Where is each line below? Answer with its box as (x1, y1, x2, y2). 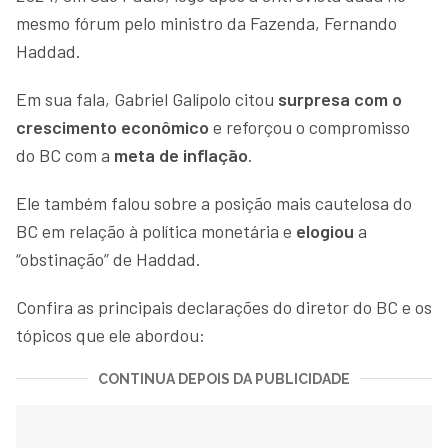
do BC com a (16, 143, 114, 166)
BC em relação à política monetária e (16, 219, 296, 242)
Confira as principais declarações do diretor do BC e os (16, 295, 432, 318)
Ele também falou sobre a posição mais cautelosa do (16, 191, 412, 214)
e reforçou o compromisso (209, 115, 410, 138)
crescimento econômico (16, 115, 209, 138)
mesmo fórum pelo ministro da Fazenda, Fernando (16, 11, 397, 34)
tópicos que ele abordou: (16, 323, 205, 346)
